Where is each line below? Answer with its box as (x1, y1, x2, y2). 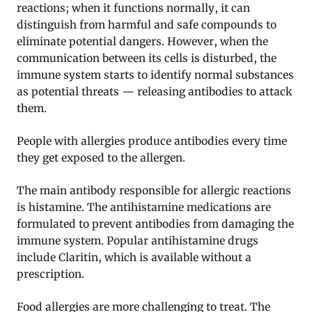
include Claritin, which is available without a (17, 250, 251, 264)
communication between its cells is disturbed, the (17, 51, 276, 65)
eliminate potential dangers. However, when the (17, 34, 268, 48)
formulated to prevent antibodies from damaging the (17, 217, 294, 231)
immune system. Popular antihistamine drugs (17, 233, 258, 247)
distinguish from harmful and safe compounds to (17, 17, 276, 31)
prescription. (17, 267, 84, 281)
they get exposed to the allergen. (17, 150, 185, 164)
